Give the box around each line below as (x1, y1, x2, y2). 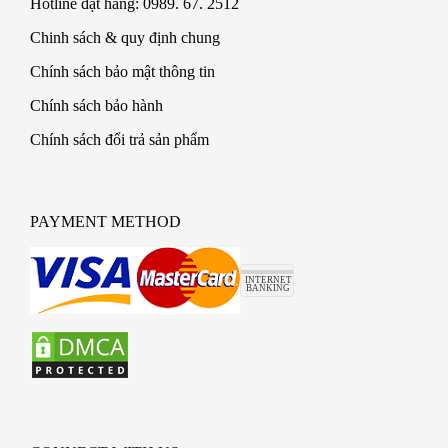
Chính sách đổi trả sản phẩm (30, 131, 209, 149)
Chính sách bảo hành (30, 97, 163, 115)
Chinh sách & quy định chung (30, 29, 220, 47)
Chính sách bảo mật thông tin (30, 63, 215, 81)
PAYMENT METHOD (30, 213, 181, 231)
